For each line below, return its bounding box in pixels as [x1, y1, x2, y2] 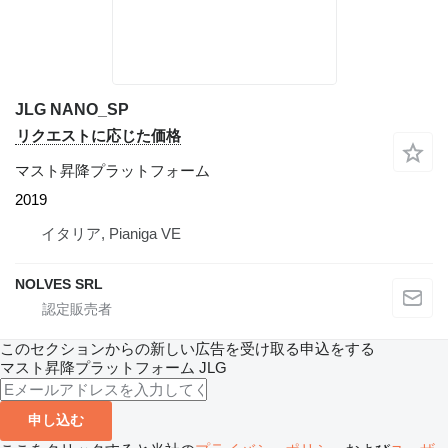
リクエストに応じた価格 [16, 127, 181, 145]
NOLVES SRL [15, 276, 103, 293]
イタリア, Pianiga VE [41, 225, 181, 243]
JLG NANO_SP [15, 101, 129, 119]
